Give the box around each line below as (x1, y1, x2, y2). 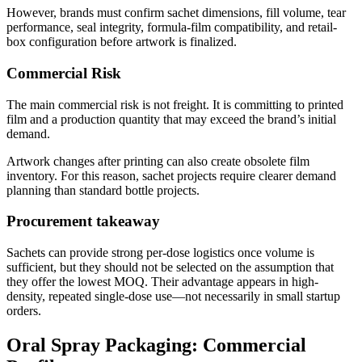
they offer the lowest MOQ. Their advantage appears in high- (6, 275, 318, 289)
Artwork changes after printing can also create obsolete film (6, 154, 309, 168)
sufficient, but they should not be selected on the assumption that (6, 260, 334, 275)
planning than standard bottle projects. (6, 183, 200, 197)
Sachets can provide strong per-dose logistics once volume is (6, 246, 314, 260)
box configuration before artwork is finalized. (6, 35, 237, 49)
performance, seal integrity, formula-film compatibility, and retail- (6, 20, 337, 35)
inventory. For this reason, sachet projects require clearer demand (6, 168, 336, 183)
